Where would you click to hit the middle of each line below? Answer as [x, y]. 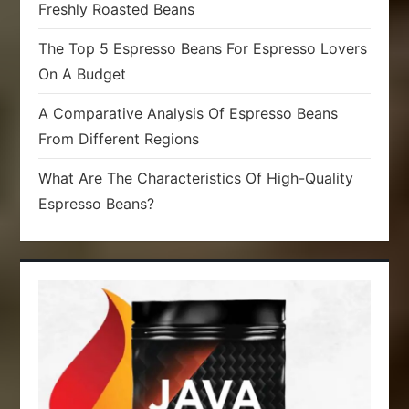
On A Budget [83, 74]
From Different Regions [119, 139]
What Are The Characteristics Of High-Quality [196, 178]
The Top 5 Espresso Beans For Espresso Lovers [203, 49]
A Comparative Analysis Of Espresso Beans [189, 114]
